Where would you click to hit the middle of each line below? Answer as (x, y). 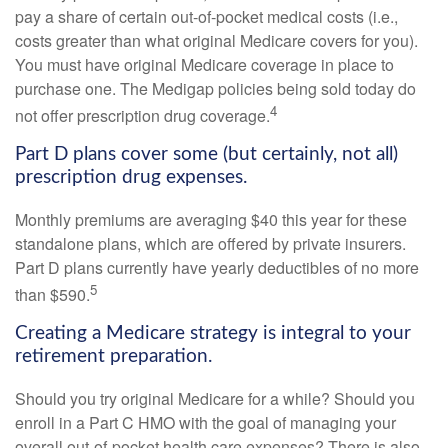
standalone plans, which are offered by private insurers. (210, 243)
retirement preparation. (113, 356)
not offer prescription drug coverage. (142, 115)
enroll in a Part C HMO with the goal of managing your (205, 422)
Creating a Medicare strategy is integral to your (213, 333)
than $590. (52, 294)
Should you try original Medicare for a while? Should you (215, 398)
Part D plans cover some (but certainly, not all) (206, 154)
